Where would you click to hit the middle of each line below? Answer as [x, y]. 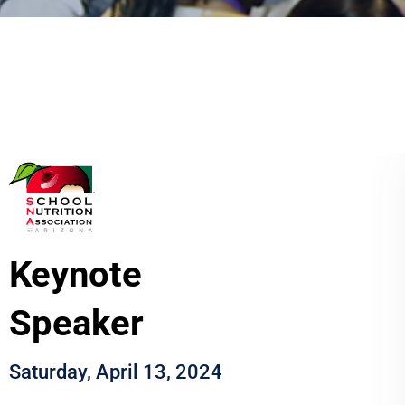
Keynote [75, 274]
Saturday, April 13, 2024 [116, 372]
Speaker [76, 323]
